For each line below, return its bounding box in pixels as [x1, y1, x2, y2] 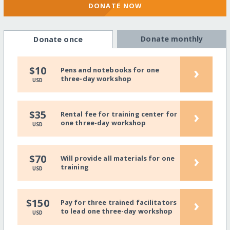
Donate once [33, 34, 83, 45]
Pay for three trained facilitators [60, 198, 177, 207]
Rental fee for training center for [60, 109, 178, 119]
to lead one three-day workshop [60, 206, 173, 216]
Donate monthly [141, 34, 203, 44]
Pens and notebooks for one [60, 65, 160, 75]
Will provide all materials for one [60, 154, 175, 163]
